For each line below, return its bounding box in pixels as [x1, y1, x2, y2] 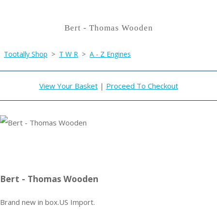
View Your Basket [39, 81, 98, 91]
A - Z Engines [90, 49, 131, 59]
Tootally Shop [4, 49, 47, 59]
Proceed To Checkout [106, 81, 178, 91]
